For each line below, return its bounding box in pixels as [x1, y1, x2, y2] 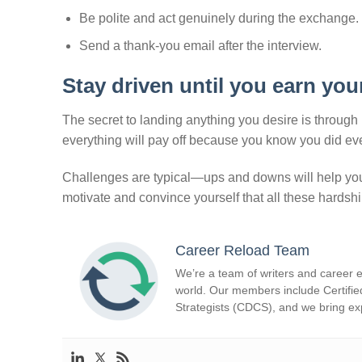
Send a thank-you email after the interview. [78, 39, 322, 53]
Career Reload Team [175, 242, 309, 259]
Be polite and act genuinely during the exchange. [78, 11, 359, 25]
